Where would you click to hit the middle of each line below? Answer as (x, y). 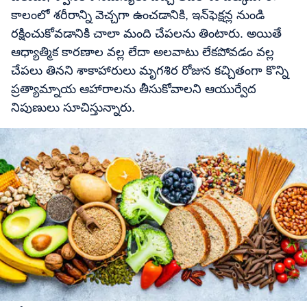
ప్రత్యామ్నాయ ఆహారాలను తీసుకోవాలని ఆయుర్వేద (134, 89)
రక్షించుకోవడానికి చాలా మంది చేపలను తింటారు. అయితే (146, 34)
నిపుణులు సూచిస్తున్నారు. (73, 108)
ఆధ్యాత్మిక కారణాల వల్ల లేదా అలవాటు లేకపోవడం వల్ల (143, 52)
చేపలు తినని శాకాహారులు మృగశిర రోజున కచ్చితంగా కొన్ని (150, 71)
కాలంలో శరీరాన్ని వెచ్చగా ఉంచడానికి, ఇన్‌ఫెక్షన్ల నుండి (138, 15)
